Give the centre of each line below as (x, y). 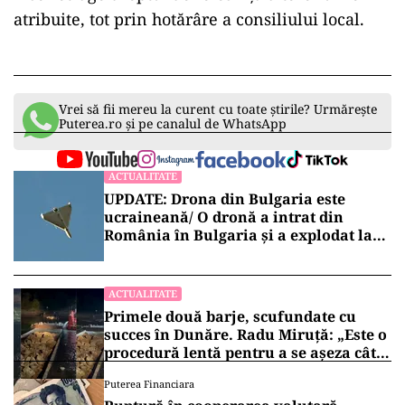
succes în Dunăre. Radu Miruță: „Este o (245, 335)
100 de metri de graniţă (188, 254)
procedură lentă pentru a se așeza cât (240, 353)
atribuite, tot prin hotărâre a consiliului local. (189, 19)
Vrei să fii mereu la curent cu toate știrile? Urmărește (218, 109)
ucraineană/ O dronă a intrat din (224, 217)
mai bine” (140, 371)
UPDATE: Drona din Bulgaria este (225, 199)
